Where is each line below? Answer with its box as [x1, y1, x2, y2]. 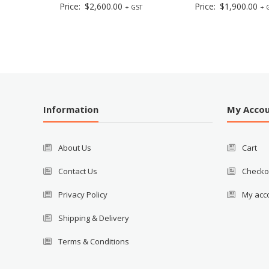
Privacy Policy [58, 189, 108, 201]
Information [43, 103, 99, 116]
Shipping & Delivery [58, 213, 130, 224]
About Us [58, 142, 92, 154]
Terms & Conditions [58, 236, 130, 247]
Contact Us [58, 166, 98, 177]
